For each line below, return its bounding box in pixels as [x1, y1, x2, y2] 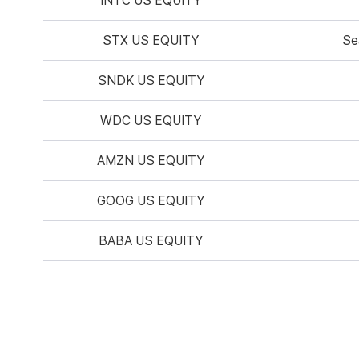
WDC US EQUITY [100, 112, 202, 128]
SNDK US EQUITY [97, 72, 204, 88]
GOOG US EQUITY [97, 192, 205, 208]
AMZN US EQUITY [97, 152, 205, 168]
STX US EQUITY [103, 32, 200, 48]
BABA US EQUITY [99, 232, 204, 248]
